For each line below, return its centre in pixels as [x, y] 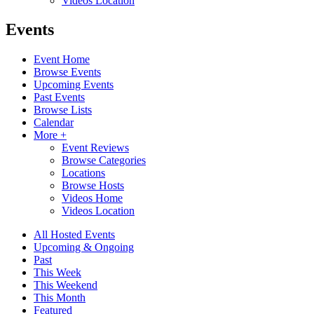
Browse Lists [63, 110]
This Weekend [66, 285]
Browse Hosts [93, 186]
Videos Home [92, 198]
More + [50, 135]
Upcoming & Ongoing [84, 247]
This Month [60, 298]
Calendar [54, 123]
